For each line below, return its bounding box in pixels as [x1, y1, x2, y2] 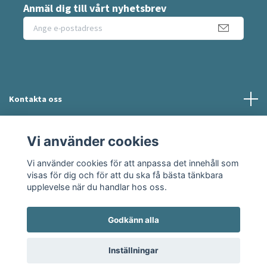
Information [9, 126, 57, 137]
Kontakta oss [9, 93, 62, 104]
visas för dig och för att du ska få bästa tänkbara [26, 169, 223, 180]
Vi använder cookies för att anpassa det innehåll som [26, 157, 239, 168]
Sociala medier [9, 159, 68, 170]
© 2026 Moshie [110, 241, 157, 251]
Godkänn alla [108, 215, 159, 225]
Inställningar [108, 246, 159, 256]
